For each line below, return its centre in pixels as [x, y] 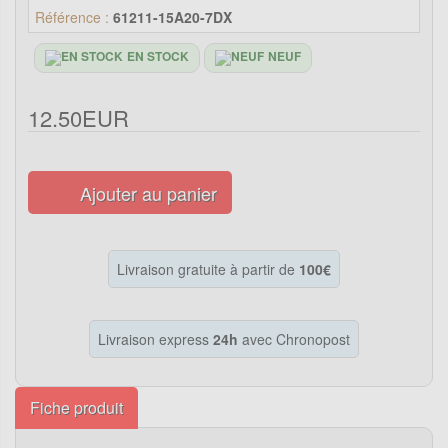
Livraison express [155, 338]
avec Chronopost [294, 338]
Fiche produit [76, 407]
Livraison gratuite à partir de [208, 268]
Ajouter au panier [148, 192]
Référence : [72, 16]
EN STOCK [158, 55]
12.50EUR [78, 117]
